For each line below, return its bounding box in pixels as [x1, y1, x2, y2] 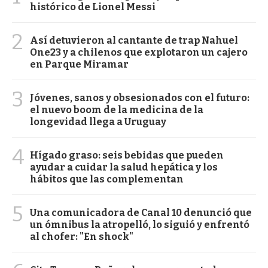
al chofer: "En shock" [30, 230, 133, 242]
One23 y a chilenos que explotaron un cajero [30, 46, 248, 58]
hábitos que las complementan [30, 173, 184, 185]
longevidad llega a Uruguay [30, 115, 166, 127]
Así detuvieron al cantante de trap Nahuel [30, 34, 238, 46]
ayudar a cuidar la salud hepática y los [30, 161, 218, 173]
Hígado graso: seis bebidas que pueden [30, 149, 224, 161]
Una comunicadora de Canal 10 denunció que [30, 206, 252, 218]
